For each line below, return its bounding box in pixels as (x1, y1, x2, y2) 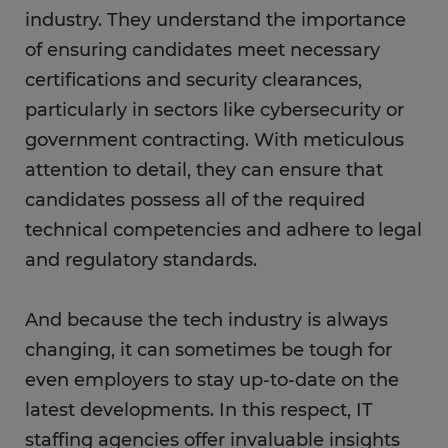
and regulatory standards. (25, 249, 257, 272)
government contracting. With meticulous (25, 129, 404, 152)
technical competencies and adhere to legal (25, 219, 422, 242)
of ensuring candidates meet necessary (25, 39, 380, 62)
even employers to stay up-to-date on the (25, 369, 399, 392)
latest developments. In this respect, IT (25, 399, 373, 422)
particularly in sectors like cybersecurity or (25, 99, 404, 122)
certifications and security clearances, (25, 69, 362, 92)
